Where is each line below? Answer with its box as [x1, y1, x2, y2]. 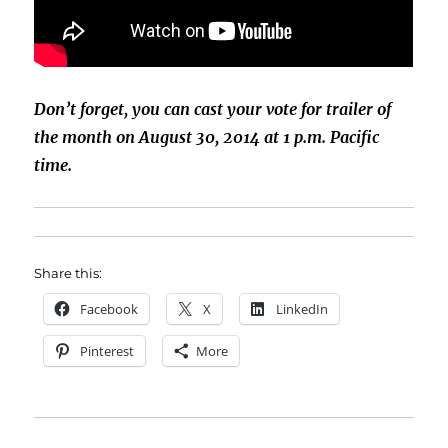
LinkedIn [276, 300, 329, 319]
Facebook [80, 300, 139, 319]
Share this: [34, 265, 103, 282]
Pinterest [80, 342, 135, 361]
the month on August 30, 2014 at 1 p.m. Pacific [34, 127, 380, 148]
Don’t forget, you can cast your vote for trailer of [34, 99, 392, 120]
